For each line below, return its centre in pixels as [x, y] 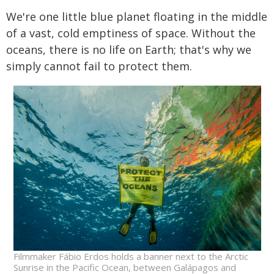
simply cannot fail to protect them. [99, 66]
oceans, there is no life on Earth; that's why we [129, 50]
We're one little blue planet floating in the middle [137, 17]
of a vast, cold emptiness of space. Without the [131, 33]
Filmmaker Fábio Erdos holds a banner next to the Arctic [131, 257]
